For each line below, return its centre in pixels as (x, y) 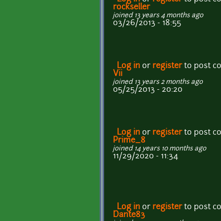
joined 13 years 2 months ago (158, 82)
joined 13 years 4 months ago (158, 16)
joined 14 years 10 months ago (160, 149)
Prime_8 (129, 141)
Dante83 (129, 215)
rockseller (131, 8)
